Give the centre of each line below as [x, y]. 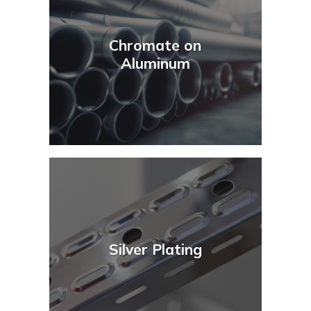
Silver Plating [155, 250]
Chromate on [155, 45]
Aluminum [155, 63]
